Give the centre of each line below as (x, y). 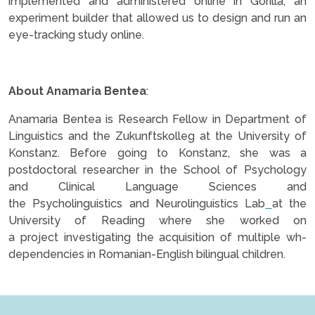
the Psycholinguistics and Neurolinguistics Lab (137, 203)
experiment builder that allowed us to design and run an (157, 18)
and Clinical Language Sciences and (157, 186)
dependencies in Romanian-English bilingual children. (148, 254)
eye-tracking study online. (76, 34)
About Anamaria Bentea (77, 91)
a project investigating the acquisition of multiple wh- (157, 237)
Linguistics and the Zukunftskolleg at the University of (157, 136)
